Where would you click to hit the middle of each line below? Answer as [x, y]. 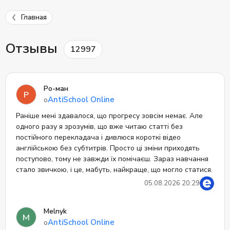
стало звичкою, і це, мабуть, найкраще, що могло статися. [114, 170]
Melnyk [55, 211]
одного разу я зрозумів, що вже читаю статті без [99, 127]
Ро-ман [56, 89]
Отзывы [33, 49]
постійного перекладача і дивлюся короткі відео [98, 137]
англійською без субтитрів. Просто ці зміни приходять [108, 148]
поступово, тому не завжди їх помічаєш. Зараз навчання [112, 159]
